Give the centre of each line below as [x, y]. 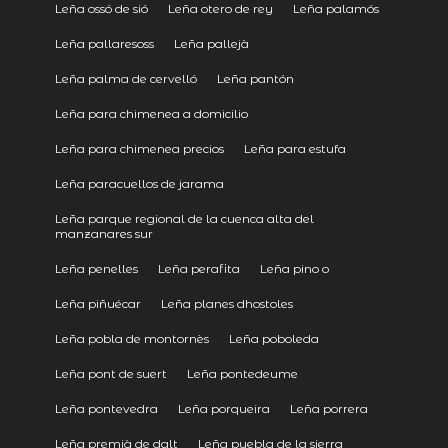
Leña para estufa [294, 148]
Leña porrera [328, 408]
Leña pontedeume [242, 373]
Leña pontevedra [106, 408]
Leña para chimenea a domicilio [151, 113]
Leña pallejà [211, 43]
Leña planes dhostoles [226, 303]
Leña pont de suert [110, 373]
